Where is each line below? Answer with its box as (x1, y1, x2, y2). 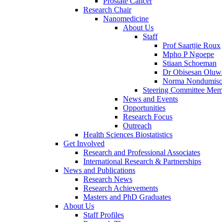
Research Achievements (83, 183, 158, 192)
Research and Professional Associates (83, 148, 200, 157)
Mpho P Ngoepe (163, 50, 214, 58)
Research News (83, 174, 132, 183)
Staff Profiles (83, 210, 124, 219)
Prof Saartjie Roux (163, 41, 221, 50)
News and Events (123, 94, 178, 103)
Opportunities (123, 103, 166, 112)
